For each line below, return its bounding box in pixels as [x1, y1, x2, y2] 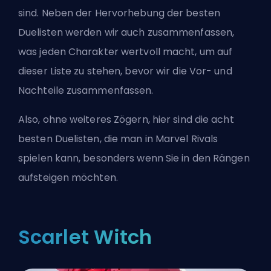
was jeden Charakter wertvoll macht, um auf [18, 45, 233, 59]
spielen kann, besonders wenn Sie [18, 151, 182, 166]
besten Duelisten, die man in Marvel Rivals [18, 132, 218, 146]
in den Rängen [181, 151, 250, 166]
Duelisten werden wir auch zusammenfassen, [18, 25, 235, 40]
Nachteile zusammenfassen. [18, 83, 154, 98]
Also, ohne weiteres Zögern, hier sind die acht [18, 113, 234, 127]
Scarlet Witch [18, 223, 152, 251]
